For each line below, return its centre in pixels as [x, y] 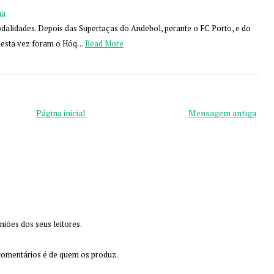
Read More [104, 43]
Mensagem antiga [222, 113]
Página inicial [61, 113]
